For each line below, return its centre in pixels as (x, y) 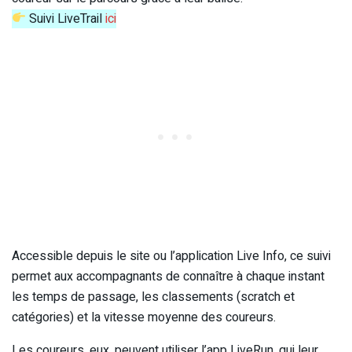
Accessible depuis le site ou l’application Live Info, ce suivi (171, 256)
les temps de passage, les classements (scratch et (153, 297)
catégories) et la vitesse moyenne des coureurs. (144, 317)
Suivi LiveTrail (66, 18)
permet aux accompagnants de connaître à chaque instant (168, 276)
